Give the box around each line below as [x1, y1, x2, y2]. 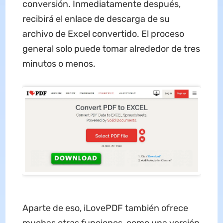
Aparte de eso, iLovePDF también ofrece [22, 202, 188, 214]
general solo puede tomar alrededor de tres [22, 43, 200, 54]
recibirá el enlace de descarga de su [22, 13, 170, 24]
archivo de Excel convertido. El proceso [22, 28, 184, 39]
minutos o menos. [22, 58, 98, 69]
